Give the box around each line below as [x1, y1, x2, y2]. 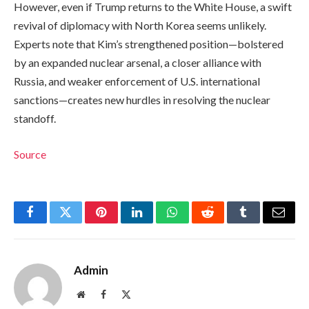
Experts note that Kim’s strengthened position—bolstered [14, 37, 283, 51]
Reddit [206, 216, 240, 229]
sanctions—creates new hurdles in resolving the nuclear [14, 93, 270, 107]
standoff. [14, 112, 56, 126]
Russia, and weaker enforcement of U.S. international [14, 74, 260, 88]
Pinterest [100, 216, 144, 229]
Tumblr [242, 216, 279, 229]
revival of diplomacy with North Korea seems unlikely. [14, 19, 266, 32]
